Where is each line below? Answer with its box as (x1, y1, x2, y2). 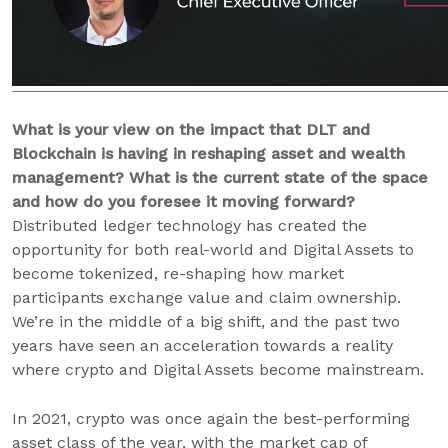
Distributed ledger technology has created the (12, 216, 367, 235)
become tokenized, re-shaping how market (12, 264, 344, 283)
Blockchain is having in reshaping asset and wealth (12, 144, 405, 163)
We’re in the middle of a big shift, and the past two (12, 312, 400, 331)
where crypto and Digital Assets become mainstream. (12, 360, 424, 379)
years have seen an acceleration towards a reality (12, 336, 393, 355)
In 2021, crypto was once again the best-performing (12, 409, 410, 428)
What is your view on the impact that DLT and (12, 120, 370, 139)
